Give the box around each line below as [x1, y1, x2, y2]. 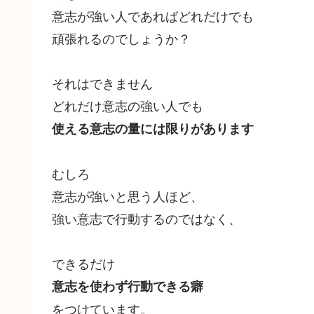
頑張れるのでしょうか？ [52, 28, 191, 47]
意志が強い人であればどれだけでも [52, 6, 254, 25]
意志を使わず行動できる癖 [52, 276, 203, 295]
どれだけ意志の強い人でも [52, 95, 203, 114]
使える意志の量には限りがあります [52, 118, 254, 137]
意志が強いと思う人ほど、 [52, 186, 203, 205]
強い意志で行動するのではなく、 [52, 208, 241, 227]
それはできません [52, 73, 153, 92]
